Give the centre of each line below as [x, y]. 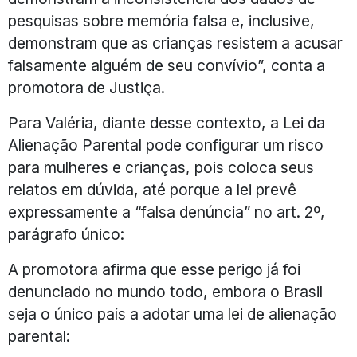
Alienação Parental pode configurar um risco [166, 145]
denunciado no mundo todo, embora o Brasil [165, 292]
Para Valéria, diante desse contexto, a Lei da [167, 123]
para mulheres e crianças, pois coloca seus [161, 168]
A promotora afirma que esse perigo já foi [154, 270]
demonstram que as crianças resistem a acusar [175, 43]
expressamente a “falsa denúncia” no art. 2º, [167, 212]
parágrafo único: [66, 235]
